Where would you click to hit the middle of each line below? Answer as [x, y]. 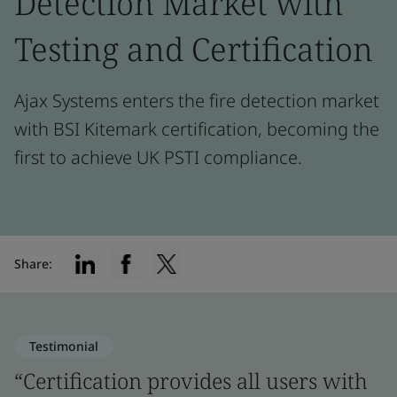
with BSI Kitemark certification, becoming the [197, 129]
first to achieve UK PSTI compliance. [158, 157]
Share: [33, 264]
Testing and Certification [194, 49]
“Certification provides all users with [191, 381]
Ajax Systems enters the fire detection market [197, 101]
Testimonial [64, 346]
